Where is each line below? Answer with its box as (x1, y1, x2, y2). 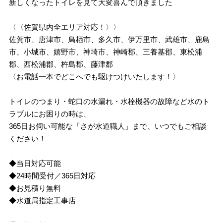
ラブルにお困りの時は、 (9, 109, 91, 118)
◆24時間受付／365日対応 (9, 171, 96, 180)
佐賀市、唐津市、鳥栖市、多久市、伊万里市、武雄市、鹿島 (9, 35, 210, 44)
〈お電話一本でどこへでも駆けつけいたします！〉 (9, 72, 180, 81)
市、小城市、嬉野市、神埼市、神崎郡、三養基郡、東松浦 (9, 47, 203, 56)
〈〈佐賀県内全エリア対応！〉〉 (9, 22, 121, 31)
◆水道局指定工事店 (9, 196, 76, 205)
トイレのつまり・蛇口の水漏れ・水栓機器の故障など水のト (9, 97, 210, 106)
